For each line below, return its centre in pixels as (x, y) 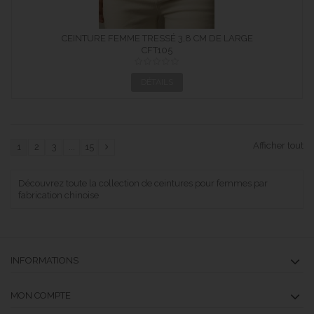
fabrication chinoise (59, 195)
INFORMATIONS (45, 260)
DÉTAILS (157, 82)
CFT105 (157, 50)
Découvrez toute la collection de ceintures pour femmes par (143, 183)
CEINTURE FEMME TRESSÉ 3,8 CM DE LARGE (157, 38)
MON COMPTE (41, 295)
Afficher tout (278, 145)
